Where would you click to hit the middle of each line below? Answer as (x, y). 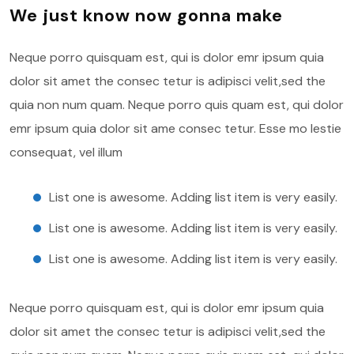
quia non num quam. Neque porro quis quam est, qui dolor (177, 105)
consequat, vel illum (66, 152)
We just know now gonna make (146, 15)
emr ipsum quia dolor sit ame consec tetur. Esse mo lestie (175, 128)
